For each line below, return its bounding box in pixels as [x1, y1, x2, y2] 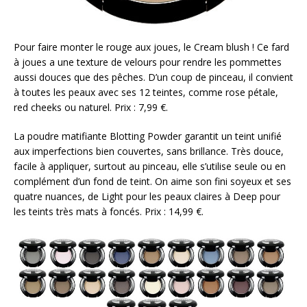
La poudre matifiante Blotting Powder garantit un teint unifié [14, 129, 282, 143]
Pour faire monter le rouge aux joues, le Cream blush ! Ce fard [14, 40, 289, 53]
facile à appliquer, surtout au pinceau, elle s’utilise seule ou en [14, 159, 286, 173]
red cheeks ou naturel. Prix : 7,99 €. [14, 100, 168, 114]
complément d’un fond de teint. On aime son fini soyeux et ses [14, 174, 291, 188]
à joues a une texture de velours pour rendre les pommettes [14, 55, 282, 69]
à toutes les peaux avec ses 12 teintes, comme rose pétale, [14, 85, 278, 99]
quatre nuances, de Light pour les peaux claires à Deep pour [14, 189, 280, 203]
